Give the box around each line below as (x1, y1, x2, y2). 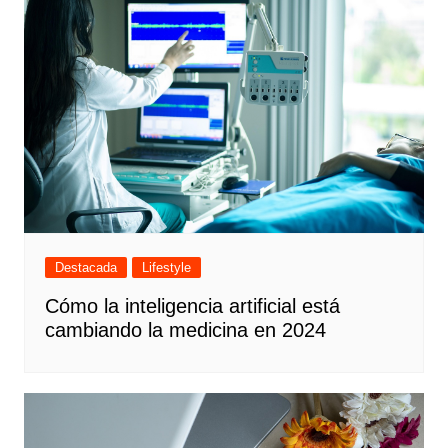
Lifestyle (141, 259, 191, 275)
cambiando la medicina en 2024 (44, 318, 326, 341)
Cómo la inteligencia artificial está (44, 294, 340, 317)
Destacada (54, 259, 117, 275)
